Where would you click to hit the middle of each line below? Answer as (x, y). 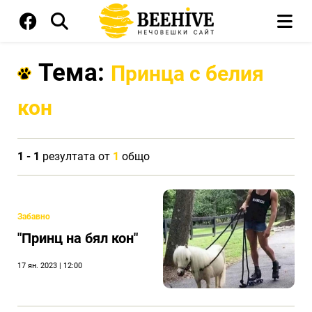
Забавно (34, 217)
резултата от (76, 156)
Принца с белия (187, 73)
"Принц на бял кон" (78, 239)
